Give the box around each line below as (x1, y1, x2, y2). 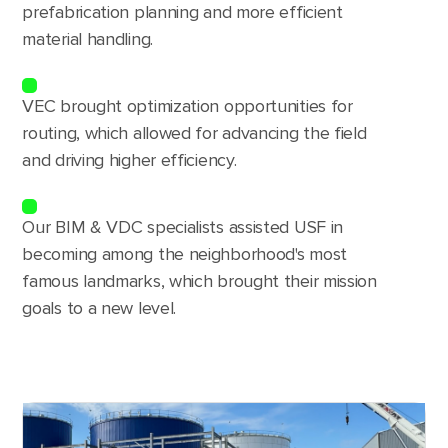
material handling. (22, 27, 153, 50)
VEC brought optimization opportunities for (22, 94, 353, 117)
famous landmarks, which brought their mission (22, 269, 377, 292)
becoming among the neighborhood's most (22, 242, 347, 265)
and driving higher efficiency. (22, 148, 237, 171)
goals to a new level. (22, 296, 177, 319)
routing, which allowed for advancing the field (22, 121, 367, 144)
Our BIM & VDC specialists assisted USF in (22, 215, 344, 238)
